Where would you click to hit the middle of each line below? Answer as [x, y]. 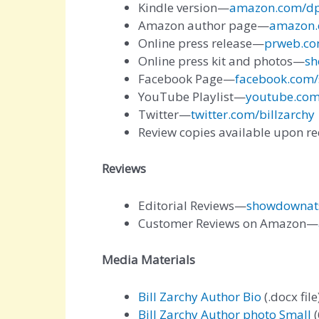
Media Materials [148, 259]
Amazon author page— [204, 26]
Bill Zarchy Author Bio [200, 296]
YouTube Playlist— [192, 97]
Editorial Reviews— [192, 206]
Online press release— [201, 43]
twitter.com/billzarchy [253, 115]
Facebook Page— [187, 79]
